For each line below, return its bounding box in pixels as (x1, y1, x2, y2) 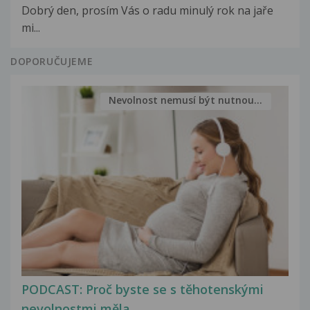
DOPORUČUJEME (10, 54, 93, 68)
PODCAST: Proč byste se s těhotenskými (21, 281, 264, 298)
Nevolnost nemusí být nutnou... (109, 93, 263, 107)
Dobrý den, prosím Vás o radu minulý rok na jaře (21, 2, 273, 18)
